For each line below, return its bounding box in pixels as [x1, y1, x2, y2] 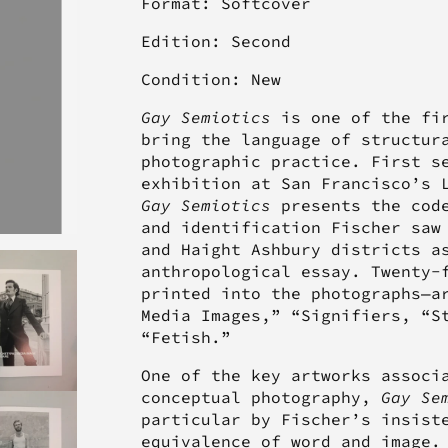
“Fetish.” [140, 327, 231, 348]
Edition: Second [140, 31, 291, 52]
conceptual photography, [140, 387, 381, 408]
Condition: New [140, 69, 281, 90]
